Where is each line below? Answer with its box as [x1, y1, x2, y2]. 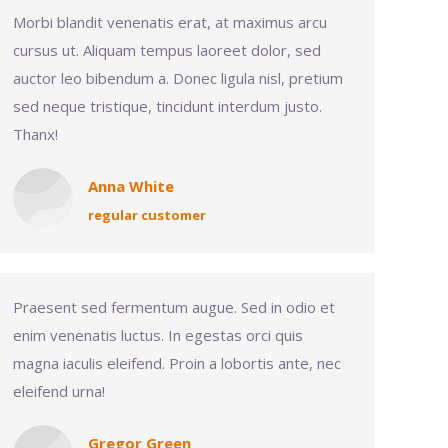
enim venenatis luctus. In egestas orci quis [13, 325, 303, 345]
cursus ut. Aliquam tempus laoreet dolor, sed [13, 40, 321, 60]
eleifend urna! [13, 381, 105, 401]
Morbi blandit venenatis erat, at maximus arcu [13, 12, 327, 32]
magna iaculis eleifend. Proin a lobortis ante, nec [13, 353, 341, 373]
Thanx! [13, 124, 58, 144]
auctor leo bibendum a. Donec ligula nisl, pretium [13, 68, 343, 88]
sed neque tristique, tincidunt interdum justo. [13, 96, 322, 116]
